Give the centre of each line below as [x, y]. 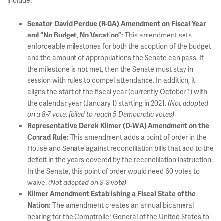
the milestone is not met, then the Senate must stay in [110, 69]
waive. [38, 183]
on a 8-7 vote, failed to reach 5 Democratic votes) [101, 115]
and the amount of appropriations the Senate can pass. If [115, 58]
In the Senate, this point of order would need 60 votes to [113, 171]
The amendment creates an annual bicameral [123, 205]
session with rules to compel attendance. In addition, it [111, 80]
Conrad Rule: [48, 137]
